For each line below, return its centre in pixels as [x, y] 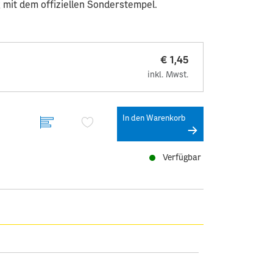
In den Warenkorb [154, 118]
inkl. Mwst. [168, 75]
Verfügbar [179, 158]
